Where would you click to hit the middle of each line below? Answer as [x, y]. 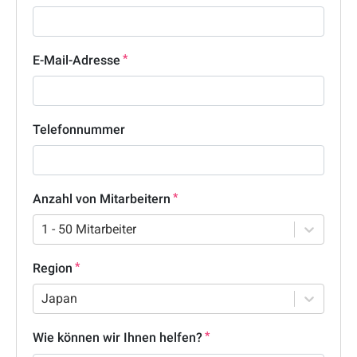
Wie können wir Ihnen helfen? [118, 338]
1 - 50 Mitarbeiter [89, 229]
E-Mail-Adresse [76, 61]
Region [53, 269]
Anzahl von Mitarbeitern [102, 199]
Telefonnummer [79, 130]
